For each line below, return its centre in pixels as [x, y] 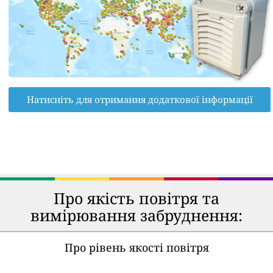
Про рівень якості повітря [136, 247]
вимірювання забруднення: [136, 215]
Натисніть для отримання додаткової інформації [140, 99]
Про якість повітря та [136, 198]
